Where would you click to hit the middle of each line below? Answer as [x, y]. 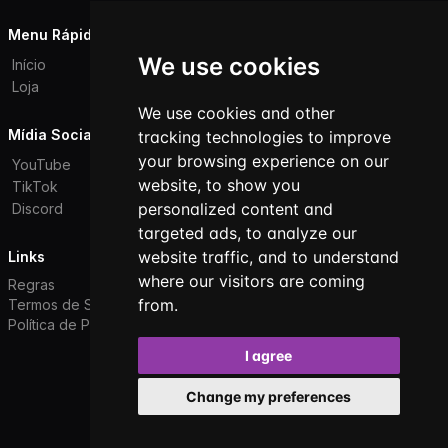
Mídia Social [52, 134]
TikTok [35, 186]
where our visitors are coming [251, 281]
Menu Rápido [54, 34]
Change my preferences [269, 396]
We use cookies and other [236, 113]
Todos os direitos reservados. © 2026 [224, 396]
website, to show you [218, 185]
